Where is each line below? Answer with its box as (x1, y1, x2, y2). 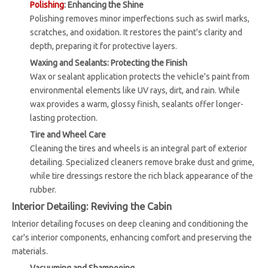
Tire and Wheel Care (30, 130, 106, 140)
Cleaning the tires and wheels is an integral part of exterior (30, 144, 247, 154)
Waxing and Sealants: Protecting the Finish (30, 58, 187, 68)
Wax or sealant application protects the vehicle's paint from (30, 72, 249, 82)
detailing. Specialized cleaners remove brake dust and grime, (30, 157, 254, 167)
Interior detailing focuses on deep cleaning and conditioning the (12, 219, 248, 229)
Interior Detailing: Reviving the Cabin (12, 201, 172, 212)
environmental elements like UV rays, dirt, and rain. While (30, 86, 240, 96)
